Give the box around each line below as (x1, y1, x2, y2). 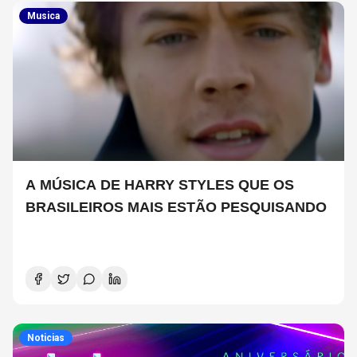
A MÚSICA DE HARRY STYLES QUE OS (25, 177, 294, 193)
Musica (27, 10, 60, 22)
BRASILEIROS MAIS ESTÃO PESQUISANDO (25, 199, 327, 215)
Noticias (27, 332, 65, 343)
